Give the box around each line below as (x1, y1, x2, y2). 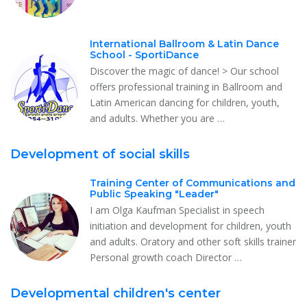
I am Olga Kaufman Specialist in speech (90, 203, 265, 217)
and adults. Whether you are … (90, 111, 225, 125)
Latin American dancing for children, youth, (90, 95, 280, 109)
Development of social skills (10, 146, 190, 162)
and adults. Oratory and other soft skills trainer (90, 234, 296, 248)
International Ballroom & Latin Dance (90, 37, 279, 50)
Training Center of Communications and (90, 176, 295, 189)
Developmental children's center (10, 285, 221, 301)
